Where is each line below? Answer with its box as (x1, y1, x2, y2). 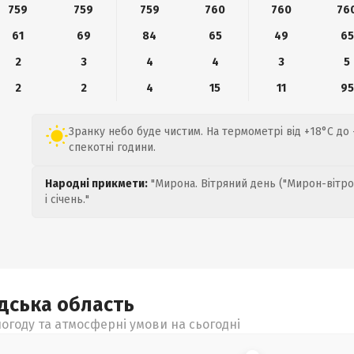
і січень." (45, 193, 89, 206)
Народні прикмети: (45, 177, 148, 190)
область (57, 293, 134, 317)
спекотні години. (69, 141, 156, 154)
